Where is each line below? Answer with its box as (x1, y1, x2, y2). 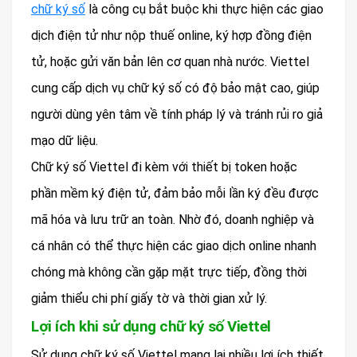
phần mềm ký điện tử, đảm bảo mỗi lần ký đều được (31, 185, 319, 201)
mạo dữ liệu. (31, 132, 98, 148)
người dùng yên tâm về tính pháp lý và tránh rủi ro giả (31, 106, 323, 122)
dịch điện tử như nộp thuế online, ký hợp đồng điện (31, 27, 312, 43)
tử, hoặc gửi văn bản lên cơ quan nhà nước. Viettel (31, 53, 309, 69)
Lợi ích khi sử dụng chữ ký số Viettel (31, 316, 271, 335)
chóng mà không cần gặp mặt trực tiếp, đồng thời (31, 264, 307, 280)
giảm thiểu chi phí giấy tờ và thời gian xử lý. (31, 290, 267, 306)
